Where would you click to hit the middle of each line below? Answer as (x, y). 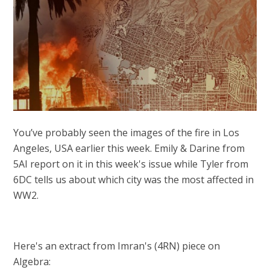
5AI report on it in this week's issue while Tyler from (131, 164)
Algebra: (32, 262)
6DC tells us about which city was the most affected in (134, 180)
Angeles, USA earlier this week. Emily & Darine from (129, 149)
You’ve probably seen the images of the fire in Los (127, 133)
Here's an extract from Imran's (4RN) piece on (117, 246)
